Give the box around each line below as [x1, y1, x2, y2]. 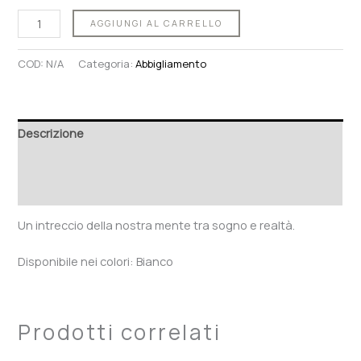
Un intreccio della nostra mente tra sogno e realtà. [18, 217, 296, 234]
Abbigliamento [135, 56, 207, 71]
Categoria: [78, 56, 136, 71]
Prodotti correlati [18, 317, 222, 347]
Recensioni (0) [18, 182, 99, 199]
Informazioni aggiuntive [18, 153, 148, 170]
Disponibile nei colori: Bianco [18, 252, 174, 269]
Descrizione [18, 125, 85, 142]
